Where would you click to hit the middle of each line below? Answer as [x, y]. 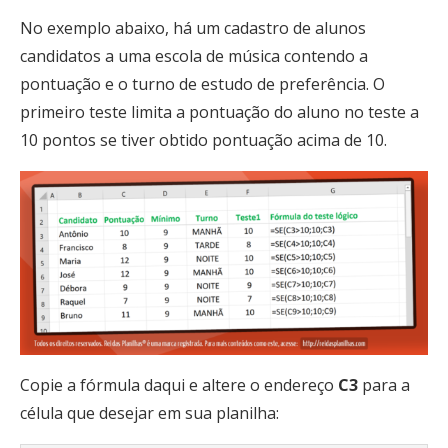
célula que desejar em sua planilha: [149, 412]
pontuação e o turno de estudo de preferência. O [202, 84]
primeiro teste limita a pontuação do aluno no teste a [219, 112]
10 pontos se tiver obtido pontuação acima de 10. [203, 140]
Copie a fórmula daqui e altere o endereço [179, 384]
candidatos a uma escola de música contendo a [194, 56]
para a [386, 384]
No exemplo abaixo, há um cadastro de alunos [193, 28]
